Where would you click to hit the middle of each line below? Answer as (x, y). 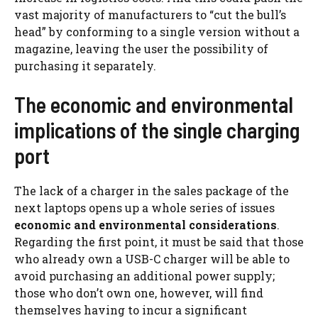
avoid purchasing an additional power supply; (144, 275)
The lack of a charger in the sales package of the (152, 190)
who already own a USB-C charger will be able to (152, 258)
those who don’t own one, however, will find (139, 292)
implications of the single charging (157, 130)
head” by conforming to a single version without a (157, 31)
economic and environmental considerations (146, 224)
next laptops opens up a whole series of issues (144, 207)
